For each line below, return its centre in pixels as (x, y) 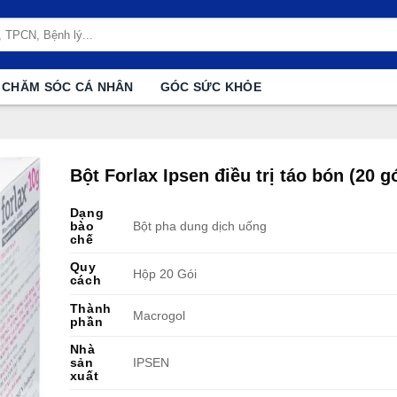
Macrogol (159, 316)
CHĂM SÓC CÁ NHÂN (68, 87)
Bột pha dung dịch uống (199, 226)
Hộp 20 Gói (164, 274)
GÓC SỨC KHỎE (211, 87)
